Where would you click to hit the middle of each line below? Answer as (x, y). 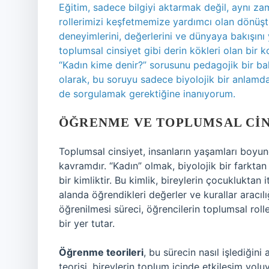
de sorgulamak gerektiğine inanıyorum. (147, 94)
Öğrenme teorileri (101, 252)
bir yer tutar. (87, 223)
